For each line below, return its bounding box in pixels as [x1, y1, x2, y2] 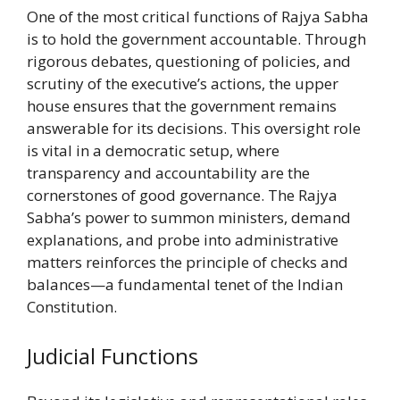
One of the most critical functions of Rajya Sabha [27, 5, 369, 27]
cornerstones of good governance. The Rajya [27, 184, 337, 205]
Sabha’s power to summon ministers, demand [27, 206, 351, 228]
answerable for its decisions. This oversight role [27, 117, 361, 138]
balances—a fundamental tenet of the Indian [27, 273, 343, 295]
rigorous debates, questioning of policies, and [27, 50, 351, 71]
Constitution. [27, 296, 117, 317]
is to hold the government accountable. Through [27, 28, 366, 49]
